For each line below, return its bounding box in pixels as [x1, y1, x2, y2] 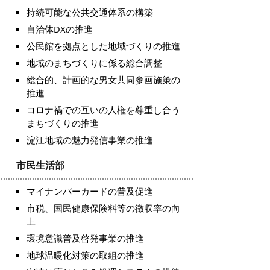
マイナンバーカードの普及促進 [27, 185, 153, 197]
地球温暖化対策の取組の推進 [27, 249, 144, 261]
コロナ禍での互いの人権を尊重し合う [27, 104, 180, 116]
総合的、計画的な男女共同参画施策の [27, 74, 180, 86]
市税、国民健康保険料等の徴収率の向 [27, 202, 180, 214]
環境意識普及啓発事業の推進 [27, 232, 144, 244]
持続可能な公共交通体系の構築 [27, 6, 153, 18]
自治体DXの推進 [27, 23, 93, 35]
